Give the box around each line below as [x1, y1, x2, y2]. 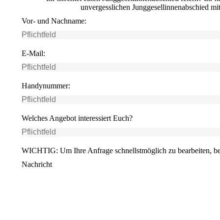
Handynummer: [22, 81, 70, 90]
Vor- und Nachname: [22, 16, 86, 25]
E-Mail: [22, 49, 45, 57]
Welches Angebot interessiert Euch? [22, 113, 133, 122]
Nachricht [22, 160, 52, 168]
